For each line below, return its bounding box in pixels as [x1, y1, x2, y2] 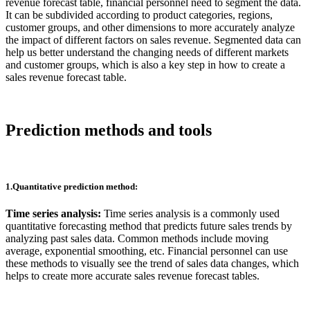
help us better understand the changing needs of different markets [6, 46, 289, 59]
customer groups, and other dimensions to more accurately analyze [6, 21, 295, 34]
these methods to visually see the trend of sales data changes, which [6, 257, 299, 270]
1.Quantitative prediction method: [6, 181, 138, 192]
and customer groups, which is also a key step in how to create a [6, 59, 285, 71]
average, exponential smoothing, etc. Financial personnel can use [6, 245, 288, 257]
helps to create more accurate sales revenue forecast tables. [6, 270, 259, 282]
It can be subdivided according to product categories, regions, [6, 9, 273, 21]
